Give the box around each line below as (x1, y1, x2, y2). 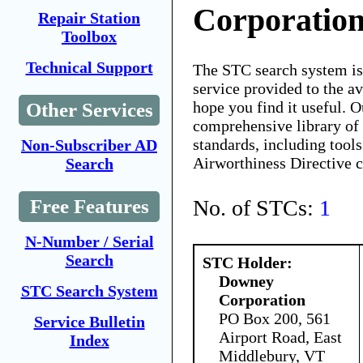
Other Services (25, 99, 153, 121)
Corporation (219, 290, 305, 309)
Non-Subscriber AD (21, 136, 157, 154)
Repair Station (38, 9, 140, 27)
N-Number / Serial (24, 233, 154, 250)
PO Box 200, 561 (219, 309, 331, 327)
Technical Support (25, 58, 153, 76)
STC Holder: (203, 253, 293, 271)
